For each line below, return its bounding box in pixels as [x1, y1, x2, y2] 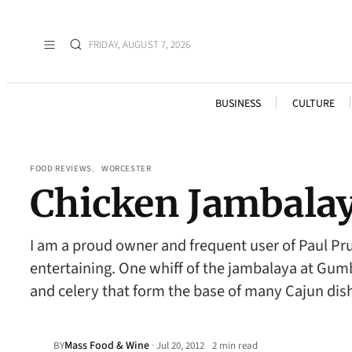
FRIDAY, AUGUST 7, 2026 [89, 37, 190, 52]
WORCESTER [101, 163, 152, 174]
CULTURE [291, 96, 335, 112]
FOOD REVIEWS [30, 163, 92, 174]
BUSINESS [214, 96, 261, 112]
